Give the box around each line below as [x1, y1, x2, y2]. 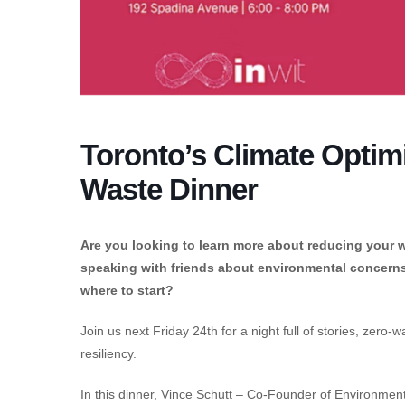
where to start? [80, 283, 174, 298]
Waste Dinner [80, 173, 258, 207]
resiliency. [80, 346, 137, 362]
